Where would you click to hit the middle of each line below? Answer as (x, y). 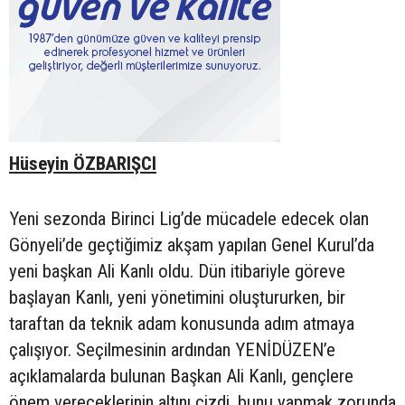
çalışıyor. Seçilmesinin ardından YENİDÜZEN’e (172, 350)
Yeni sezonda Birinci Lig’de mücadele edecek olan (189, 219)
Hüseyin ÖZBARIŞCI (83, 164)
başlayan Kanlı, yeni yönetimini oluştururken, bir (177, 298)
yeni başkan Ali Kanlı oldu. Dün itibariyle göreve (177, 272)
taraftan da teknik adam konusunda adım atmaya (182, 324)
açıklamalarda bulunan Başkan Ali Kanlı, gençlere (181, 377)
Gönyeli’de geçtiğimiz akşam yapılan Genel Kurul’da (192, 245)
